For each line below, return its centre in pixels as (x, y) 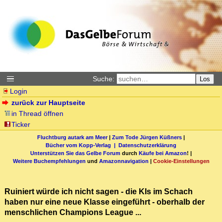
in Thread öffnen (38, 113)
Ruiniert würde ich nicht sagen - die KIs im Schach (99, 192)
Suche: (104, 79)
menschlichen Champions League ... (73, 212)
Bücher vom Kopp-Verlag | (82, 145)
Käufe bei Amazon (163, 153)
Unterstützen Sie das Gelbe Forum (75, 153)
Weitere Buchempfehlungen (49, 161)
